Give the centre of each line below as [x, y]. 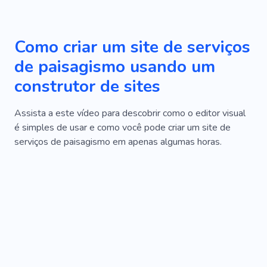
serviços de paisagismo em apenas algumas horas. [118, 142]
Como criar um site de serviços [132, 47]
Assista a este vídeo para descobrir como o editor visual [130, 114]
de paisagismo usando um [115, 67]
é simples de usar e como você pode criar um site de [122, 128]
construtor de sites [87, 87]
